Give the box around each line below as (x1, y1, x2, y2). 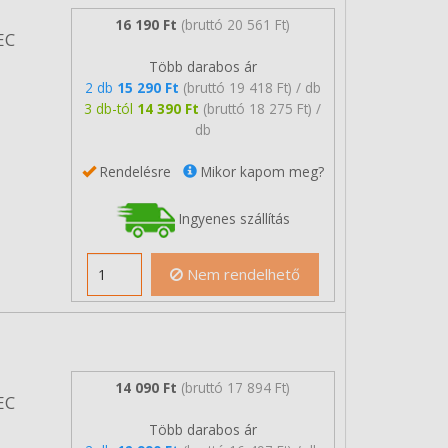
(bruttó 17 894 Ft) (181, 377, 291, 397)
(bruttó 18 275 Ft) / (203, 98, 322, 118)
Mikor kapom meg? (196, 161, 324, 181)
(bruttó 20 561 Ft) (181, 14, 291, 34)
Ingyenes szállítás (174, 208, 290, 228)
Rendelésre (95, 161, 183, 181)
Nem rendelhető (182, 264, 300, 284)
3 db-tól (84, 98, 138, 118)
